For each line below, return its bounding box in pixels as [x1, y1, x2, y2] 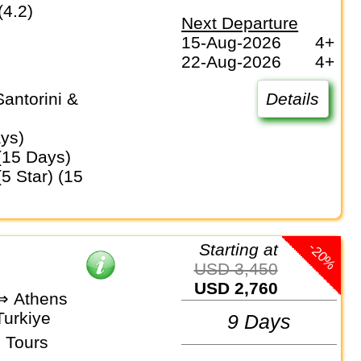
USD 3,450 [205, 259, 278, 279]
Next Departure [181, 13, 299, 32]
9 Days [227, 310, 292, 334]
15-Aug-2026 [181, 32, 282, 52]
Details [266, 89, 320, 108]
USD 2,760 [205, 279, 278, 298]
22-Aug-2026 [181, 52, 282, 71]
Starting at [210, 240, 278, 259]
